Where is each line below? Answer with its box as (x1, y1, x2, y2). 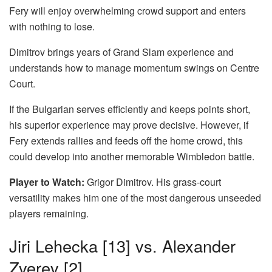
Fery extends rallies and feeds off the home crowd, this (9, 133, 243, 148)
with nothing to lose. (9, 19, 95, 33)
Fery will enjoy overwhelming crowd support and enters (9, 3, 246, 18)
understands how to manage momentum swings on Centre (9, 60, 259, 75)
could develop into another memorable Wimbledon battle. (9, 149, 254, 163)
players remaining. (9, 206, 89, 220)
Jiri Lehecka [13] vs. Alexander (9, 234, 236, 258)
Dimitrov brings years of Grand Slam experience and (9, 44, 234, 59)
